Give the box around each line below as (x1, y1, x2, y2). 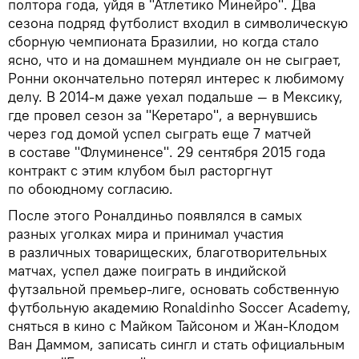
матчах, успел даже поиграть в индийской (8, 260, 286, 280)
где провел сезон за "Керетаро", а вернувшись (8, 105, 317, 124)
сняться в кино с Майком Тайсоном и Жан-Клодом (8, 316, 339, 335)
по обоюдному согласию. (8, 179, 173, 198)
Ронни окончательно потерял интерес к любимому (8, 68, 344, 87)
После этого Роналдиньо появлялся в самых (8, 205, 302, 224)
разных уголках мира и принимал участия (8, 224, 284, 243)
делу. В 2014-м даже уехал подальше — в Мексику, (8, 87, 343, 106)
